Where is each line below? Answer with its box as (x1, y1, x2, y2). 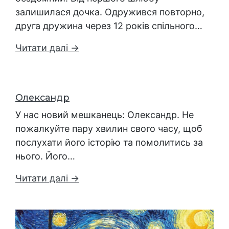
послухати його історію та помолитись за (15, 137, 203, 148)
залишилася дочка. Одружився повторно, (15, 7, 204, 18)
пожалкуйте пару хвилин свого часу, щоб (15, 123, 202, 134)
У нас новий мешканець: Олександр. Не (15, 109, 194, 121)
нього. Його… (15, 151, 75, 162)
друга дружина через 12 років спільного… (15, 20, 202, 32)
